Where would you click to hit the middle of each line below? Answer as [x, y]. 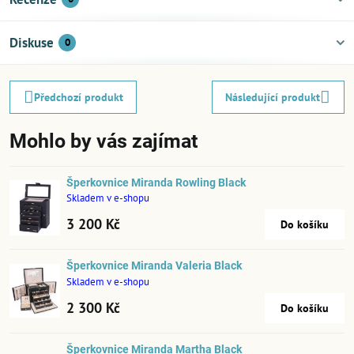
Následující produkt [273, 97]
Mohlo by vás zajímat [104, 141]
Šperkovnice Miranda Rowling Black [156, 183]
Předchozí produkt [78, 97]
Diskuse [32, 43]
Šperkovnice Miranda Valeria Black [154, 266]
